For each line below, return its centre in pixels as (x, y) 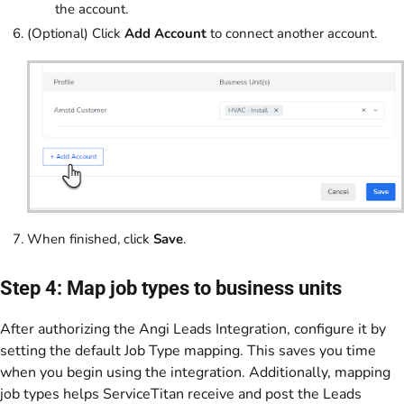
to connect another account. (294, 34)
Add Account (165, 34)
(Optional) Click (76, 34)
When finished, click (90, 239)
